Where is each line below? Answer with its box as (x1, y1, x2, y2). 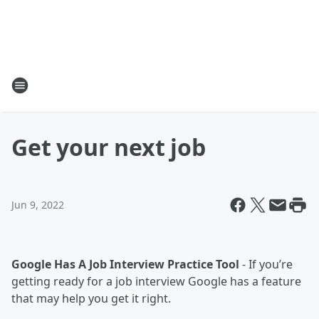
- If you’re (239, 256, 293, 272)
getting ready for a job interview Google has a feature (11, 273, 301, 289)
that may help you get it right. (11, 291, 171, 306)
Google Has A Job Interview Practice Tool (11, 256, 239, 272)
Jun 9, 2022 (11, 198, 64, 211)
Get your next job (11, 132, 206, 162)
